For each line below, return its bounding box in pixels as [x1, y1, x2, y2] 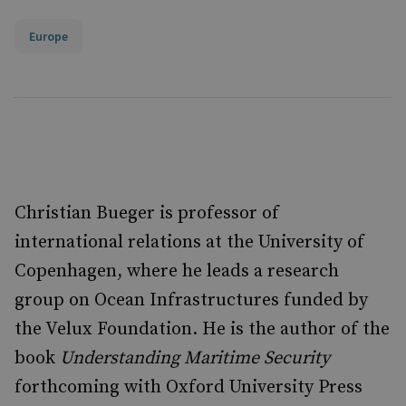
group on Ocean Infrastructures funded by [14, 288, 368, 312]
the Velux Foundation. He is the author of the [14, 317, 390, 341]
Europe [29, 27, 68, 44]
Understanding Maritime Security [60, 346, 330, 370]
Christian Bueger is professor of [14, 201, 279, 225]
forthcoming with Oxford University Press [14, 375, 362, 399]
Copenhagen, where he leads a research [14, 259, 339, 283]
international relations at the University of [14, 230, 364, 254]
